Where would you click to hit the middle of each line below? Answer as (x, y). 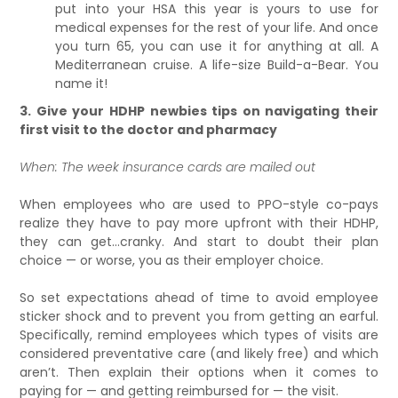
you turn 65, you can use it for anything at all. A (217, 46)
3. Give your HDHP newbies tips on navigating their (199, 111)
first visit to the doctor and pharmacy (149, 129)
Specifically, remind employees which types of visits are (199, 334)
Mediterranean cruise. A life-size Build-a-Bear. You (217, 64)
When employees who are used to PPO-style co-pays (199, 204)
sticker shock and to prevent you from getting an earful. (199, 316)
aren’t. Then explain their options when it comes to (199, 372)
